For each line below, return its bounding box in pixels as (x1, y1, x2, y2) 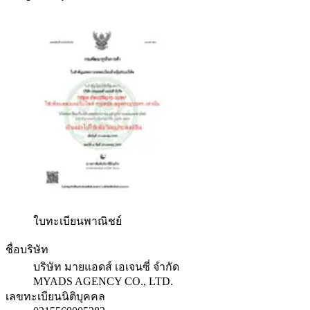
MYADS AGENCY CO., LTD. (33, 275, 173, 287)
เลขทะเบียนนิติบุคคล (6, 290, 105, 302)
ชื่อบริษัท (6, 243, 48, 255)
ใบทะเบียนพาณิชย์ (33, 215, 122, 227)
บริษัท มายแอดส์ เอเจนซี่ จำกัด (33, 260, 179, 273)
